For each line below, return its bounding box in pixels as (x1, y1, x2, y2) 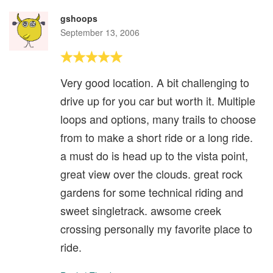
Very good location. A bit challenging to (60, 74, 249, 90)
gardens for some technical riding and (60, 183, 243, 200)
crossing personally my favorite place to (60, 220, 252, 236)
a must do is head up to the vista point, (60, 147, 248, 163)
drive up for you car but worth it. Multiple (60, 92, 255, 108)
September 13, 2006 (60, 26, 140, 38)
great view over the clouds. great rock (60, 165, 243, 182)
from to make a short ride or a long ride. (60, 129, 253, 145)
